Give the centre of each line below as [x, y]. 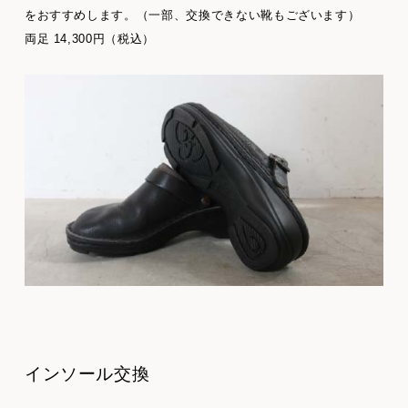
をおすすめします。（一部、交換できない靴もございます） [192, 15]
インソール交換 [87, 373]
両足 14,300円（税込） [89, 38]
